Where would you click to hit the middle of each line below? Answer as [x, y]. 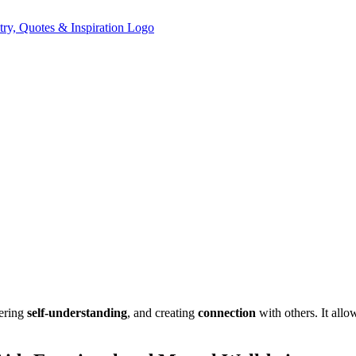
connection [227, 312]
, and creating [163, 312]
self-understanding [77, 312]
